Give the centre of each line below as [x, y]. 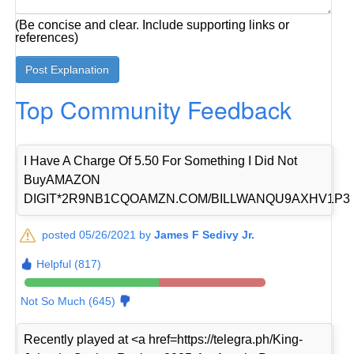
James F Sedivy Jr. [205, 235]
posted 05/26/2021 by [98, 235]
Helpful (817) [69, 264]
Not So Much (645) [68, 301]
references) [47, 38]
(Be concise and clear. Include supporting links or [153, 25]
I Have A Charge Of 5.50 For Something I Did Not [161, 161]
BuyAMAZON [62, 180]
